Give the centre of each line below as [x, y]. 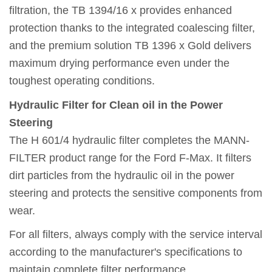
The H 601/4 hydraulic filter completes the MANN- [129, 140]
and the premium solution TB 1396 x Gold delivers [130, 46]
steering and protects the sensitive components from [136, 193]
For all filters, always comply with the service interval [136, 235]
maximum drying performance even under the [119, 63]
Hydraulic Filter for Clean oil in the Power [116, 105]
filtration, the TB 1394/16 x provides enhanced [121, 11]
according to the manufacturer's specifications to [126, 252]
